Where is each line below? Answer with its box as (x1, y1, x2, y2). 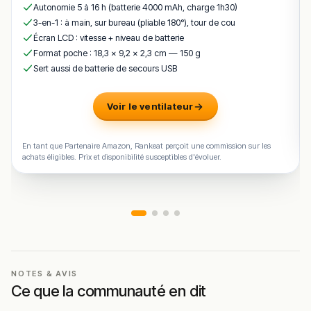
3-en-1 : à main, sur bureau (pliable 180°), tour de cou (33, 17, 235, 28)
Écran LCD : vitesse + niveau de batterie (33, 33, 184, 44)
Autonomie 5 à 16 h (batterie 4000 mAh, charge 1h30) (33, 2, 237, 13)
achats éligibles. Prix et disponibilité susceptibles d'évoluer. (22, 152, 221, 162)
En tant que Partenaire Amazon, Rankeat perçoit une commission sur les (22, 141, 271, 151)
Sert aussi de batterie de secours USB (33, 63, 177, 74)
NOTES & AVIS (11, 268, 78, 278)
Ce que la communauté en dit (11, 281, 207, 300)
